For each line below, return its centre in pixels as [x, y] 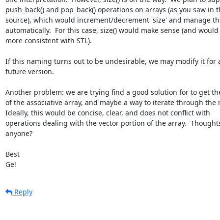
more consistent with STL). [48, 40]
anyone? [19, 133]
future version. [29, 71]
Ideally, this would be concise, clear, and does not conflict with [109, 112]
